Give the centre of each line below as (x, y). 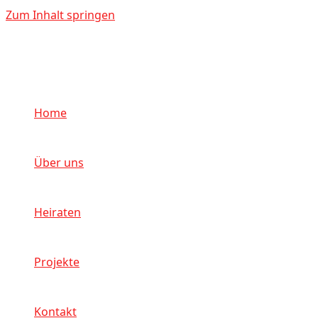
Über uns (59, 163)
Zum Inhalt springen (60, 15)
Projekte (57, 262)
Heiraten (57, 212)
